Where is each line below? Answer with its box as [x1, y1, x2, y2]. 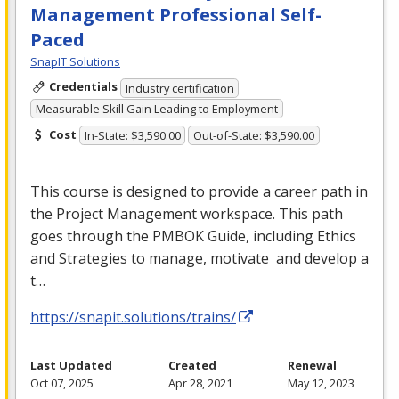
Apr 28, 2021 [167, 375, 232, 392]
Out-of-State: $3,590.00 [193, 127, 315, 144]
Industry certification [125, 79, 234, 96]
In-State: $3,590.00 [84, 127, 181, 144]
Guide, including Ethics [204, 226, 356, 247]
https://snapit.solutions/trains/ [30, 307, 236, 328]
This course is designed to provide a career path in [30, 182, 368, 202]
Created [167, 357, 216, 374]
